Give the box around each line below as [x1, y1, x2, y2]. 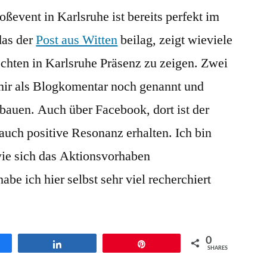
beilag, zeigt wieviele [117, 32, 233, 48]
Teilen [69, 240, 90, 248]
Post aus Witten [36, 32, 118, 48]
